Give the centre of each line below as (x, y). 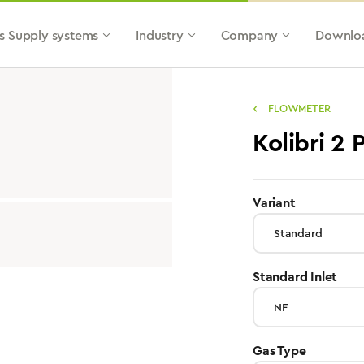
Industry (160, 35)
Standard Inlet (295, 277)
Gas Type (279, 351)
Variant (274, 203)
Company (249, 35)
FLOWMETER (298, 108)
